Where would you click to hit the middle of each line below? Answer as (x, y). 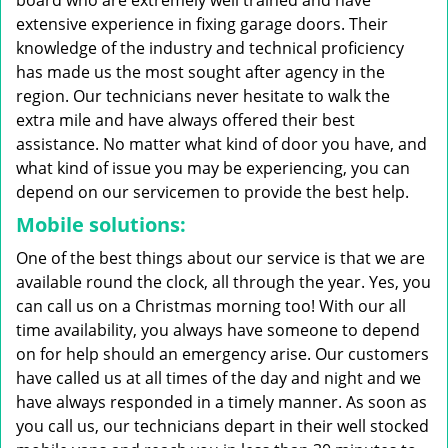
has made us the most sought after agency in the (200, 72)
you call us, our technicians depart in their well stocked (222, 426)
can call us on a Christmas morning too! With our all (211, 306)
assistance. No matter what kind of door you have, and (221, 144)
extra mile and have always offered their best (185, 120)
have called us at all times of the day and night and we (218, 378)
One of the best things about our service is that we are (220, 258)
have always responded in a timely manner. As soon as (221, 402)
